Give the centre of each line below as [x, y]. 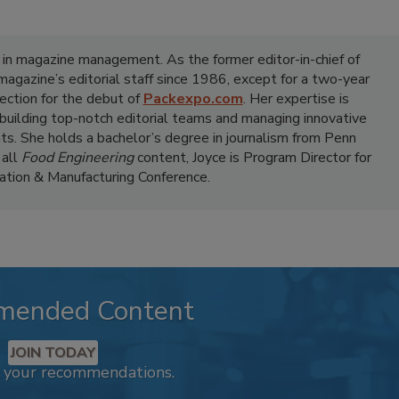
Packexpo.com [193, 99]
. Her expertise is [296, 99]
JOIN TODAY [53, 353]
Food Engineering [77, 158]
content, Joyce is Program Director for [252, 158]
